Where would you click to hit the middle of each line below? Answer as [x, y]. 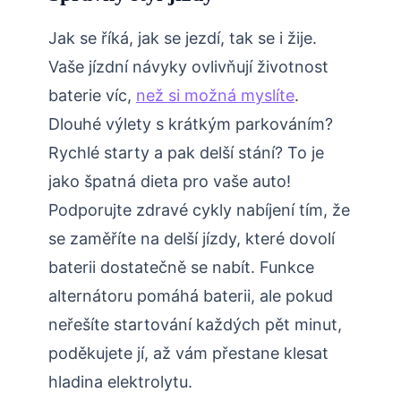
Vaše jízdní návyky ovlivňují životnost [188, 67]
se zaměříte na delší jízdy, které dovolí [192, 239]
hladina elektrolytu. [120, 382]
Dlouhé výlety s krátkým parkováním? [191, 124]
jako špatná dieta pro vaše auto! [170, 182]
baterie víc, [92, 96]
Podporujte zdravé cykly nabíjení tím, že [199, 210]
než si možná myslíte [215, 96]
